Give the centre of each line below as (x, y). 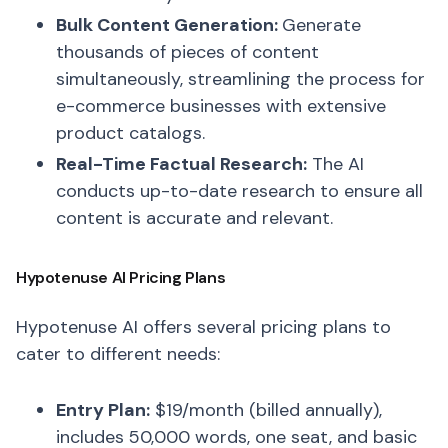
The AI (335, 164)
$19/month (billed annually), (266, 410)
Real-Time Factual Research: (181, 164)
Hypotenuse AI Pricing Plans (121, 277)
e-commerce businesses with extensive (221, 106)
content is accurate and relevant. (194, 218)
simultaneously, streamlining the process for (240, 79)
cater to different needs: (118, 354)
